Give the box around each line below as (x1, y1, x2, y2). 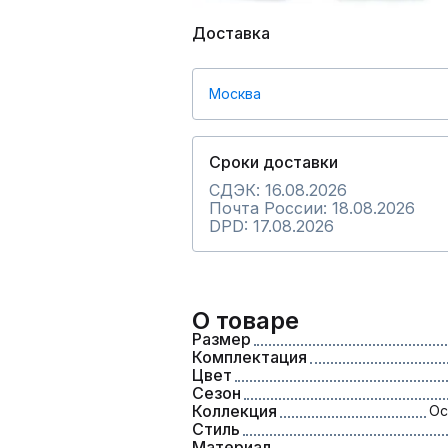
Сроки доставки (209, 152, 338, 172)
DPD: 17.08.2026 (209, 216, 334, 236)
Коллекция (192, 401, 277, 421)
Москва (209, 85, 261, 102)
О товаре (192, 306, 299, 335)
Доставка (192, 23, 270, 43)
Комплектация (192, 347, 307, 367)
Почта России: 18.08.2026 (209, 198, 415, 218)
